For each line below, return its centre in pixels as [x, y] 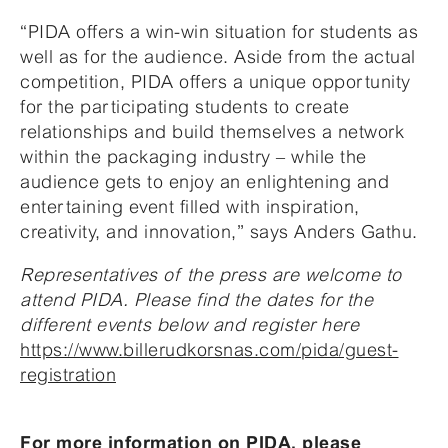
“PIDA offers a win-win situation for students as [219, 31]
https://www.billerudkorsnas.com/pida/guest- [209, 349]
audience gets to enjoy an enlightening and [204, 181]
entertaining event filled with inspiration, [190, 206]
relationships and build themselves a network [212, 131]
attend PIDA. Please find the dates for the [196, 299]
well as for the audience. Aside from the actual [218, 56]
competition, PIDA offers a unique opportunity [215, 81]
